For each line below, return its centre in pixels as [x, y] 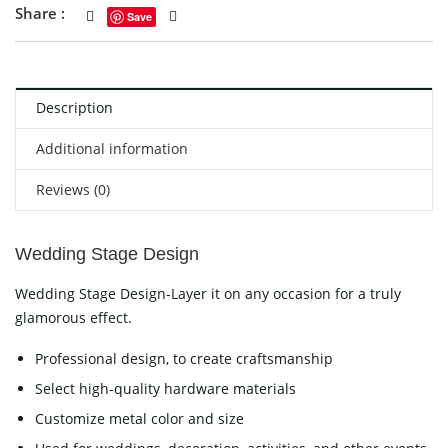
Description [74, 108]
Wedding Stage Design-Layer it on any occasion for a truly [208, 294]
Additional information [112, 149]
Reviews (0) [73, 190]
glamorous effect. [73, 318]
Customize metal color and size [139, 419]
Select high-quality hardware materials [165, 389]
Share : [40, 13]
